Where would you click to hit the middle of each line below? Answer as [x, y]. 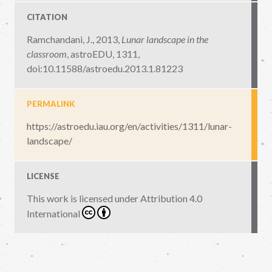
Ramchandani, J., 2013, [74, 39]
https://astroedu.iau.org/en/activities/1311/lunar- [129, 126]
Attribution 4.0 [171, 199]
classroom [47, 54]
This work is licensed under [83, 199]
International [53, 214]
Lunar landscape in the [165, 39]
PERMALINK [51, 104]
